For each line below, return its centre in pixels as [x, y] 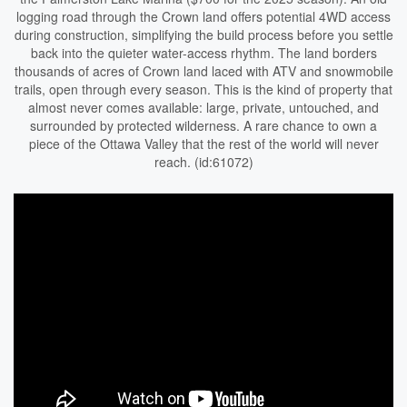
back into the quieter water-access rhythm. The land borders [203, 53]
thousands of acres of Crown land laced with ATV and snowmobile [203, 71]
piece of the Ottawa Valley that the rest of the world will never [203, 144]
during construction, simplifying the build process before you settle [203, 35]
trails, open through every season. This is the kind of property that [203, 89]
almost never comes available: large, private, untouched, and [203, 107]
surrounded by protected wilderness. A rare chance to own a [203, 125]
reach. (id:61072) [203, 162]
